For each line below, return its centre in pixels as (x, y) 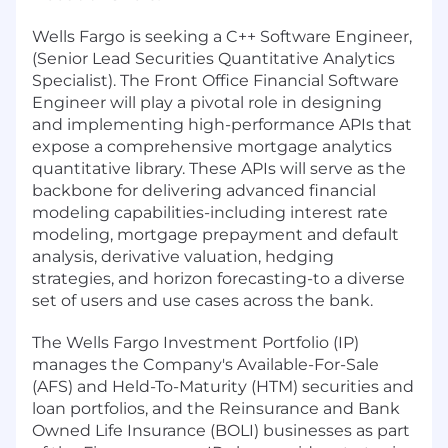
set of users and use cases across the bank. (202, 300)
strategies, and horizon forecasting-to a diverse (218, 278)
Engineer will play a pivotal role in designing (207, 102)
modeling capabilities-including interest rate (210, 212)
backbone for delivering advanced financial (204, 190)
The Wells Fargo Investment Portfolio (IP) (195, 342)
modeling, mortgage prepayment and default (215, 234)
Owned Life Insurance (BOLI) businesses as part (221, 430)
